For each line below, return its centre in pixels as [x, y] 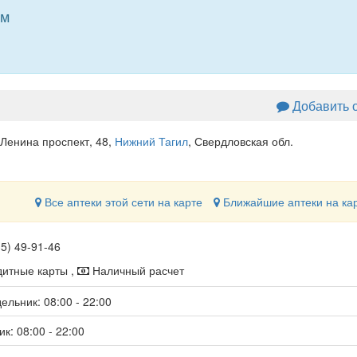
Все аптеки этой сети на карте [122, 202]
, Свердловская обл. [240, 141]
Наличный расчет [136, 270]
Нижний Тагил [151, 141]
